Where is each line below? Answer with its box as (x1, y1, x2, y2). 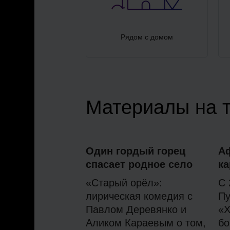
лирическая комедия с (86, 190, 193, 202)
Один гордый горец (86, 145, 186, 157)
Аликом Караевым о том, (86, 217, 206, 229)
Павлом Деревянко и (86, 204, 187, 216)
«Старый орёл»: (86, 177, 163, 189)
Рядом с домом (120, 33, 173, 42)
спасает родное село (86, 159, 193, 170)
